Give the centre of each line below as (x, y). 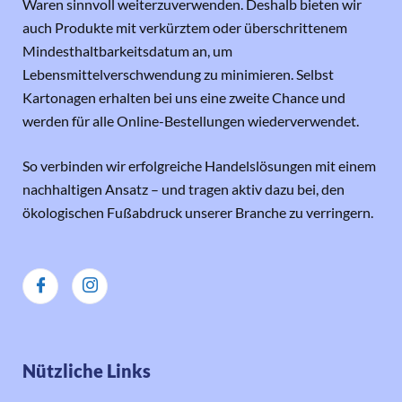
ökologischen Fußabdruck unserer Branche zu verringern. (198, 213)
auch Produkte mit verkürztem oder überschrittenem (185, 28)
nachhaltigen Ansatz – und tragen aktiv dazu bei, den (184, 189)
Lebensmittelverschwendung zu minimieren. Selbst (178, 74)
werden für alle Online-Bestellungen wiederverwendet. (191, 121)
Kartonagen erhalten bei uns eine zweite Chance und (184, 98)
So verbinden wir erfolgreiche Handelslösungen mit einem (199, 166)
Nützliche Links (87, 371)
